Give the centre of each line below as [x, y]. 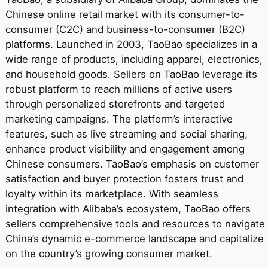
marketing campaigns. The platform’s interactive [119, 119]
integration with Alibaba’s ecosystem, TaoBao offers [128, 209]
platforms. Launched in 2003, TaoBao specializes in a [131, 45]
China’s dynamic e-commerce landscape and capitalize [134, 239]
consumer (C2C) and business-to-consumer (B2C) [125, 30]
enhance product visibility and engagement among [125, 149]
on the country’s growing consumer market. [109, 254]
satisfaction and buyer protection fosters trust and [124, 179]
